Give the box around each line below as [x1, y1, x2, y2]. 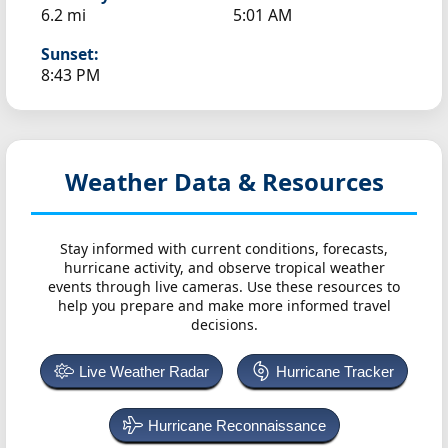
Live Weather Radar [79, 363, 209, 381]
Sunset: [41, 43, 98, 66]
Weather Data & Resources [64, 165, 384, 199]
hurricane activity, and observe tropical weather [63, 258, 385, 278]
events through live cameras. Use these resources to [48, 277, 400, 297]
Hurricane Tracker [276, 363, 394, 381]
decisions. [190, 315, 258, 335]
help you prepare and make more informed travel [57, 296, 391, 316]
